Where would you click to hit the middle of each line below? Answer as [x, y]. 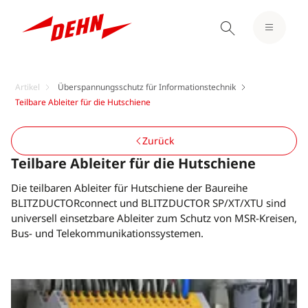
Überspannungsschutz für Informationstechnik [147, 87]
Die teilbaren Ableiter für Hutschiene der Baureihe [129, 188]
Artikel [27, 87]
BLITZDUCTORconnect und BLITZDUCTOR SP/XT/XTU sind [148, 203]
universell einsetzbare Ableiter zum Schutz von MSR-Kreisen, [154, 218]
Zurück [158, 141]
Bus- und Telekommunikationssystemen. [107, 233]
